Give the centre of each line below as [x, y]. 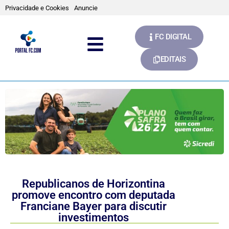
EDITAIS [173, 59]
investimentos [94, 217]
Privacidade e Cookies [37, 8]
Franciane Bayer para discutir [94, 206]
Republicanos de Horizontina [94, 184]
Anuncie [86, 8]
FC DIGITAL [173, 37]
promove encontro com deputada [94, 195]
